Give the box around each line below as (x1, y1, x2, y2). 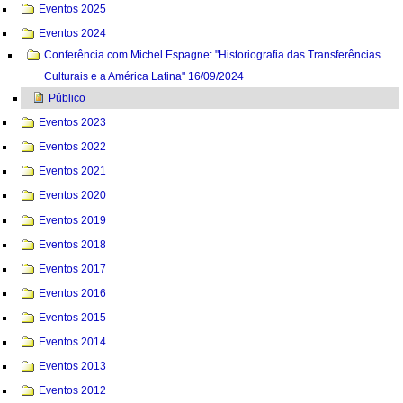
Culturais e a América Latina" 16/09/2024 (44, 70, 245, 84)
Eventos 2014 (39, 335, 107, 348)
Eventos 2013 (39, 359, 107, 372)
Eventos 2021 (39, 165, 107, 178)
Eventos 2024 (39, 27, 107, 40)
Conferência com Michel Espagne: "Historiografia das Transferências (44, 49, 381, 62)
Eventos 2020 (39, 189, 107, 202)
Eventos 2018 (39, 237, 107, 251)
